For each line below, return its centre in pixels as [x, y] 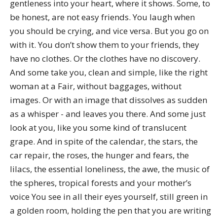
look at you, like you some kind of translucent [98, 128]
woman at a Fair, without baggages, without [96, 86]
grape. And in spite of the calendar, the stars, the [104, 141]
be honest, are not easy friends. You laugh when [102, 17]
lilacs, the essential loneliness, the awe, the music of [110, 169]
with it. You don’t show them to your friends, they [105, 45]
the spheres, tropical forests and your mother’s [101, 183]
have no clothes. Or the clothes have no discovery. [105, 58]
